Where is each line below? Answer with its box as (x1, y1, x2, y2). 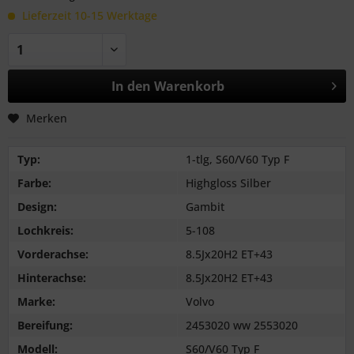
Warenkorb (153, 77, 224, 95)
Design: (17, 198, 57, 214)
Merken (26, 110, 67, 126)
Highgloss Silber (186, 175, 271, 190)
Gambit (186, 198, 224, 214)
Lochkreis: (17, 222, 73, 238)
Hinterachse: (17, 269, 86, 285)
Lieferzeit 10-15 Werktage (19, 7, 157, 23)
